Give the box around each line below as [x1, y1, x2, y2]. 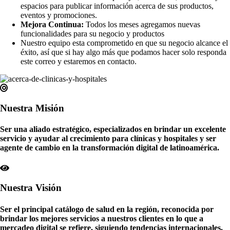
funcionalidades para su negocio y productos [21, 29, 164, 39]
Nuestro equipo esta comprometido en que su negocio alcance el [21, 39, 228, 48]
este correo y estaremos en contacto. [21, 57, 139, 66]
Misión [35, 103, 64, 114]
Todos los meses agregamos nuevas [84, 20, 200, 29]
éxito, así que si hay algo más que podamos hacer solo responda [21, 48, 226, 57]
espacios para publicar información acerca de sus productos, [21, 2, 214, 11]
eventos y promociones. [21, 11, 97, 20]
